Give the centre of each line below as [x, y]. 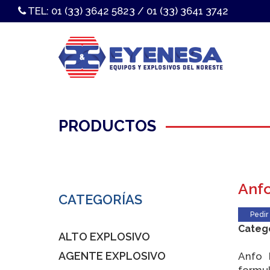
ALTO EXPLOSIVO [104, 237]
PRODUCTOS [107, 126]
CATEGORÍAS [100, 199]
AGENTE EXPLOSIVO [112, 256]
